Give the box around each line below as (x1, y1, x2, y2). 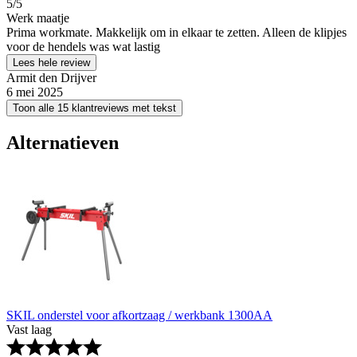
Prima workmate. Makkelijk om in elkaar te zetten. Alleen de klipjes (6, 25, 347, 40)
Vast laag (6, 323, 52, 337)
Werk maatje (6, 11, 69, 25)
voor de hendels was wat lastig (6, 40, 160, 54)
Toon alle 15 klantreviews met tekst (13, 102, 176, 115)
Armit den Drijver (6, 71, 96, 85)
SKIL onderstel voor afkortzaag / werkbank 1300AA (6, 308, 273, 323)
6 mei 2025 (6, 85, 63, 100)
